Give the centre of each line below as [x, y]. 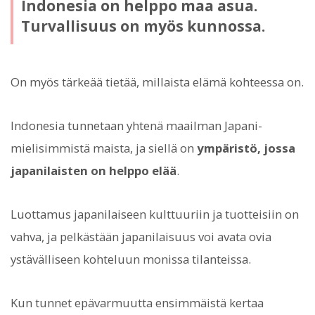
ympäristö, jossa [246, 148]
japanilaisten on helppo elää [94, 170]
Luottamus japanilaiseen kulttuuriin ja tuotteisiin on [155, 214]
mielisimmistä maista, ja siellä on [104, 148]
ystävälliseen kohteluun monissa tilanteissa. [131, 259]
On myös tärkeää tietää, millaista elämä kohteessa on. [157, 82]
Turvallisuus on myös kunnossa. [143, 26]
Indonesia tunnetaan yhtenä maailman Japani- [136, 125]
